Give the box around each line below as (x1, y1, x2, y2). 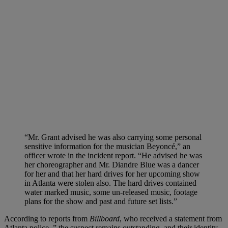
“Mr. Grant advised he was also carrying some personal (24, 133, 202, 142)
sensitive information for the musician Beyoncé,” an (24, 142, 190, 151)
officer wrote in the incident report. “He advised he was (24, 151, 202, 160)
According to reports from (4, 214, 90, 223)
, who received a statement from (120, 214, 222, 223)
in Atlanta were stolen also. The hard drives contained (24, 179, 196, 188)
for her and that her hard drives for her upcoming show (24, 169, 200, 179)
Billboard (90, 214, 120, 223)
